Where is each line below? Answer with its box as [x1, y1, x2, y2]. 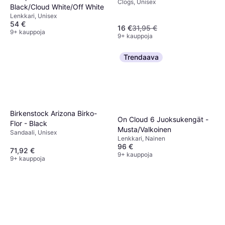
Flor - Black [10, 119, 47, 128]
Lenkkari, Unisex [10, 12, 57, 20]
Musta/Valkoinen [118, 125, 171, 134]
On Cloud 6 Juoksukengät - [118, 115, 208, 124]
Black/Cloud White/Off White [10, 2, 104, 11]
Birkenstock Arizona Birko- [10, 108, 97, 118]
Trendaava [124, 52, 159, 61]
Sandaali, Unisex [10, 128, 57, 136]
